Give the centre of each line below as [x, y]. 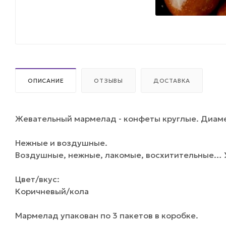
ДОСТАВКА [172, 80]
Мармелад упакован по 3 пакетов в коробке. [107, 215]
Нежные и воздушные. [61, 143]
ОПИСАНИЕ [46, 80]
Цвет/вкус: [37, 179]
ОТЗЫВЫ [109, 80]
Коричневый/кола [52, 191]
